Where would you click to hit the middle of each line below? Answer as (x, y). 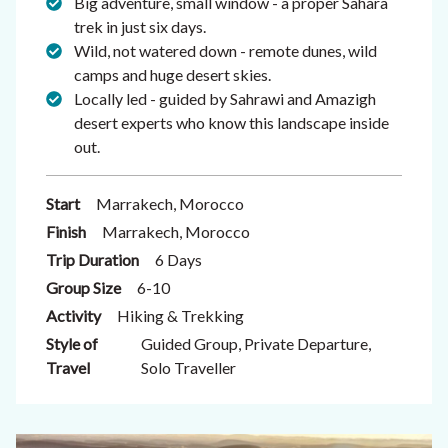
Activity (73, 315)
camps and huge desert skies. (172, 74)
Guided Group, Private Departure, (255, 343)
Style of (72, 343)
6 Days (178, 259)
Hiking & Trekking (180, 315)
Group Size (83, 287)
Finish (66, 231)
